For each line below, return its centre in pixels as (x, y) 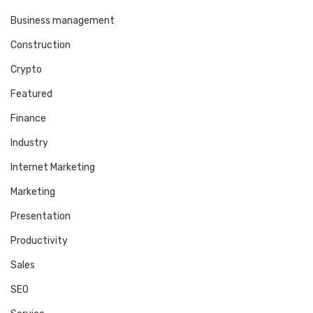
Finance (28, 119)
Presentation (41, 217)
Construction (41, 45)
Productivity (39, 241)
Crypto (26, 70)
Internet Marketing (53, 168)
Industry (29, 143)
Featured (31, 94)
